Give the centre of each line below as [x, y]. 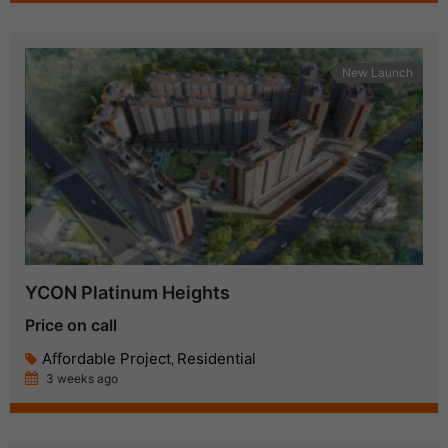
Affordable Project [106, 359]
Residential [216, 359]
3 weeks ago [80, 379]
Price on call [71, 325]
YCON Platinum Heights [127, 293]
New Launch [377, 73]
